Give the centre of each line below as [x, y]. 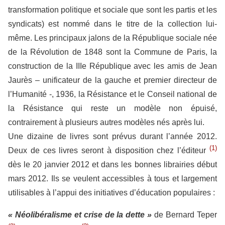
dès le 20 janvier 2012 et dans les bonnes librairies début [113, 164]
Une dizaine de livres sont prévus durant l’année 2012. [113, 136]
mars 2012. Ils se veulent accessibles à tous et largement [113, 179]
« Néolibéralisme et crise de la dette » [80, 215]
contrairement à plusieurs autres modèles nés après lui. [106, 122]
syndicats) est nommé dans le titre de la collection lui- [113, 24]
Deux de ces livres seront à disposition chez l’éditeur [109, 150]
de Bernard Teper [185, 215]
